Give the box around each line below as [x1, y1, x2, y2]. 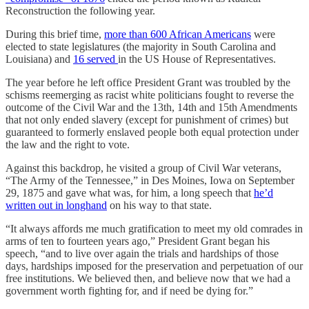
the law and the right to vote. [6, 138, 130, 150]
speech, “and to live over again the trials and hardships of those [6, 247, 279, 259]
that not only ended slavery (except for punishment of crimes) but [6, 113, 288, 126]
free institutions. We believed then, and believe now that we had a [6, 272, 290, 284]
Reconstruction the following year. [6, 4, 155, 17]
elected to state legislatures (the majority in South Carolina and [6, 40, 276, 52]
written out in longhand [6, 199, 107, 211]
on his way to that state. [107, 199, 217, 211]
